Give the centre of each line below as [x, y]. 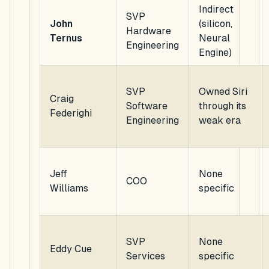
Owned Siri [223, 92]
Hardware [149, 31]
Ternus [66, 38]
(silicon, [216, 24]
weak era [220, 121]
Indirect [216, 10]
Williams [69, 189]
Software [147, 106]
